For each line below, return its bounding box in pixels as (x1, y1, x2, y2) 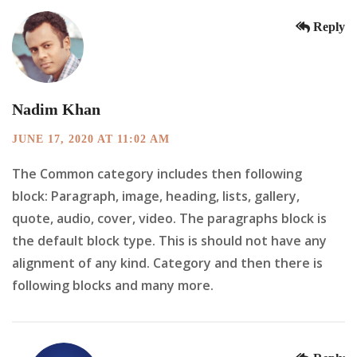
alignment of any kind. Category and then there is (12, 254, 323, 273)
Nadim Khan (12, 100, 100, 119)
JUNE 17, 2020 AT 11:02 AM (12, 133, 170, 146)
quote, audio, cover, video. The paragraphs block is (12, 210, 327, 228)
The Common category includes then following (12, 165, 302, 183)
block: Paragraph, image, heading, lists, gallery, (12, 187, 300, 206)
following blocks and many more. (12, 277, 214, 295)
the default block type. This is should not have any (12, 232, 327, 250)
